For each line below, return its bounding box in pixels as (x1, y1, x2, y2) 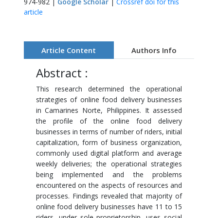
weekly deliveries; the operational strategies (36, 159, 182, 168)
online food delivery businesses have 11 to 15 (36, 202, 182, 211)
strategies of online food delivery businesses (36, 95, 182, 104)
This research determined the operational (36, 84, 182, 93)
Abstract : (36, 65, 88, 81)
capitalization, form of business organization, (36, 138, 182, 147)
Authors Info (131, 45, 177, 55)
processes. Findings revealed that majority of (36, 191, 182, 200)
